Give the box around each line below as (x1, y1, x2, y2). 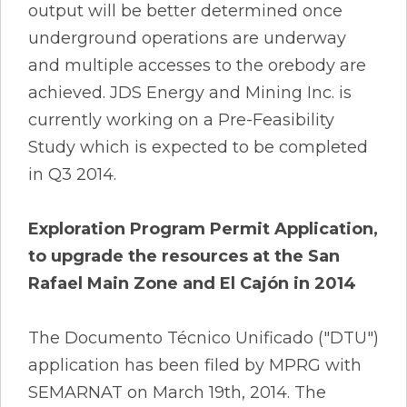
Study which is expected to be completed (28, 136, 368, 157)
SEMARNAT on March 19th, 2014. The (28, 382, 326, 402)
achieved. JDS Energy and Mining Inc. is (28, 82, 352, 103)
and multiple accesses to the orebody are (28, 55, 366, 75)
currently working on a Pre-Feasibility (28, 109, 334, 130)
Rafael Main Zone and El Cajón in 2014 (28, 273, 356, 293)
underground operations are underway (28, 27, 346, 48)
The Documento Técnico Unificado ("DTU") (28, 327, 379, 348)
